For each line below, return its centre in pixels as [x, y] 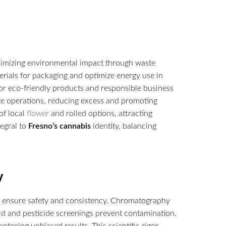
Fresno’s [43, 126]
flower [38, 113]
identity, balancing [124, 126]
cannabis [75, 126]
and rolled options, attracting [101, 113]
